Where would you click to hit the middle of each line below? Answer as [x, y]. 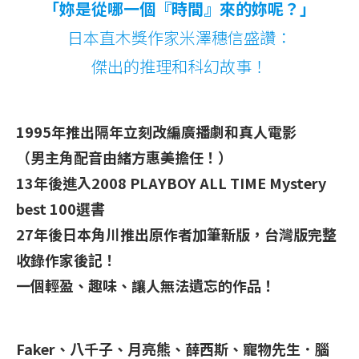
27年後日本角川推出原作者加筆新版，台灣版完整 [176, 234]
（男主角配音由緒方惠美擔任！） [124, 157]
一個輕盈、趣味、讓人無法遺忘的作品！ [146, 285]
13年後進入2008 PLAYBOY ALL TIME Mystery [171, 182]
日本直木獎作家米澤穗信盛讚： [179, 37]
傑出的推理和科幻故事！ [179, 66]
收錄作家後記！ [67, 259]
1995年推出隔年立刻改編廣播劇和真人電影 [156, 131]
